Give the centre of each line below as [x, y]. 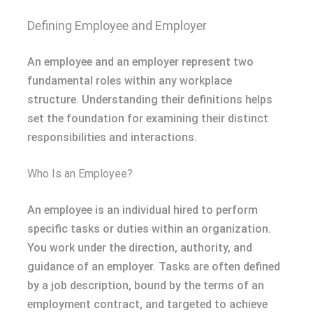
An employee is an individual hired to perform [143, 210]
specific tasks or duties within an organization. [149, 228]
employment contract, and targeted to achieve [147, 304]
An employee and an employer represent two [140, 61]
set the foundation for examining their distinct [148, 118]
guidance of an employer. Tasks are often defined [154, 266]
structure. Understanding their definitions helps [150, 99]
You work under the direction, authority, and [140, 247]
